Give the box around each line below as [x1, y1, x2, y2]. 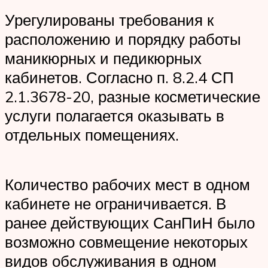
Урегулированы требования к [5, 10, 214, 29]
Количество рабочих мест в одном [5, 174, 250, 194]
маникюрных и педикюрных [5, 48, 202, 68]
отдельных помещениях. [5, 124, 179, 144]
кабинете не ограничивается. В [5, 193, 226, 213]
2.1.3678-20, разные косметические [5, 86, 260, 106]
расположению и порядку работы [5, 29, 241, 48]
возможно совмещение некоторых [5, 232, 248, 251]
